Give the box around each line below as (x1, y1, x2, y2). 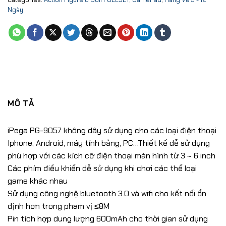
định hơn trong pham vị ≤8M (8, 200, 109, 211)
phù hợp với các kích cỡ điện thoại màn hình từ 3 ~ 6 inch (8, 150, 215, 161)
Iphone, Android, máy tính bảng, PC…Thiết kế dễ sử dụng (8, 137, 210, 148)
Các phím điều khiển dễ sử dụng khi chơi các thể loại (8, 162, 197, 174)
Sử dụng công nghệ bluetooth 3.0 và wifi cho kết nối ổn (8, 188, 206, 199)
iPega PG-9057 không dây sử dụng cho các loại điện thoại (8, 125, 216, 136)
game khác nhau (8, 175, 68, 186)
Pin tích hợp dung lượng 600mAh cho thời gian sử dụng (8, 213, 208, 224)
